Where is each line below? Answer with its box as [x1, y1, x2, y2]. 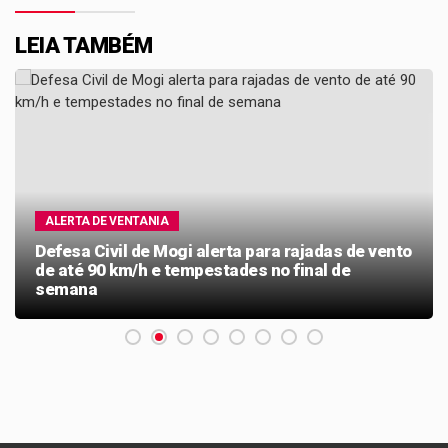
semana [35, 279, 97, 299]
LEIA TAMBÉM [15, 33, 153, 58]
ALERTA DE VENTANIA [45, 214, 169, 228]
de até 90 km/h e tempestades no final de [35, 260, 350, 280]
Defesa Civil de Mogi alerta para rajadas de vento [35, 241, 412, 261]
